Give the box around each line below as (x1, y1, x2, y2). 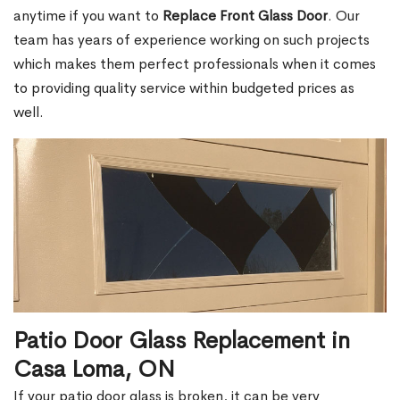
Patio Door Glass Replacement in (13, 326, 350, 356)
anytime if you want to (13, 6, 162, 26)
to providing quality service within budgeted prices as (13, 79, 354, 98)
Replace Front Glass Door (162, 6, 328, 26)
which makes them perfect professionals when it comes (13, 54, 376, 74)
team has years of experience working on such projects (13, 30, 370, 50)
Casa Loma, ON (13, 354, 175, 385)
